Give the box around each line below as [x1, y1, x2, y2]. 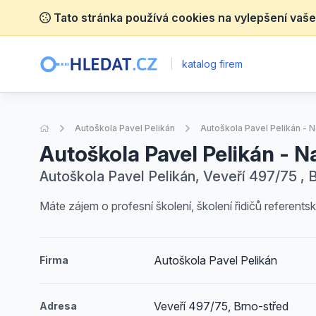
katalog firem [179, 58, 243, 70]
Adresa [39, 300, 77, 312]
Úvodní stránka [49, 122, 111, 133]
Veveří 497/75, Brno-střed [154, 299, 289, 313]
